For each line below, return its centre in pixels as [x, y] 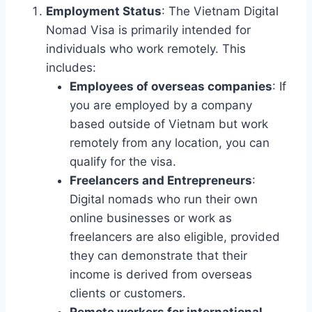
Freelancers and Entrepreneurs [161, 180]
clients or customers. [128, 293]
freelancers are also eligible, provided [175, 236]
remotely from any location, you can [170, 142]
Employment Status [104, 11]
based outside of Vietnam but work [169, 124]
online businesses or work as [151, 218]
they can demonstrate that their [158, 255]
